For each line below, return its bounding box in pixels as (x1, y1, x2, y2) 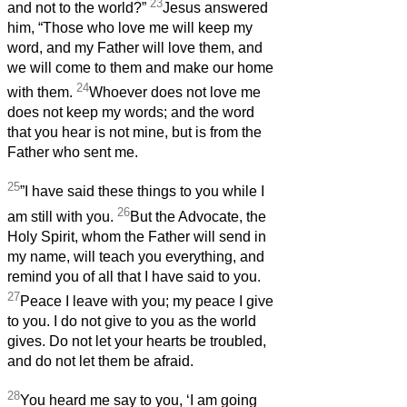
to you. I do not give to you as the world (7, 313, 256, 330)
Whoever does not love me (89, 84, 261, 101)
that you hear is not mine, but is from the (7, 124, 262, 141)
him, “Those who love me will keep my (7, 20, 253, 36)
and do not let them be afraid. (7, 353, 194, 370)
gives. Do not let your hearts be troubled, (7, 333, 266, 350)
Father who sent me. (7, 144, 138, 161)
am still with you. (7, 209, 117, 225)
